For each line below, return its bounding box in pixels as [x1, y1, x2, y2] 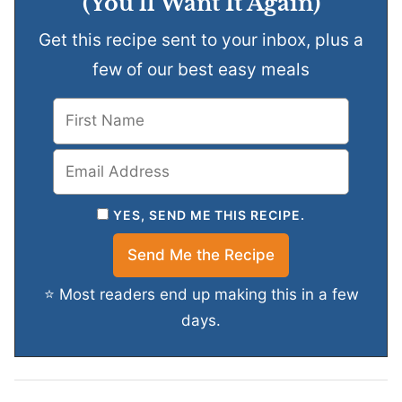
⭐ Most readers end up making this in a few [43, 284, 55, 303]
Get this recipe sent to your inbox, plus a [39, 30, 51, 51]
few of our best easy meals [92, 59, 310, 81]
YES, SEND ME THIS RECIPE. [112, 207, 306, 223]
